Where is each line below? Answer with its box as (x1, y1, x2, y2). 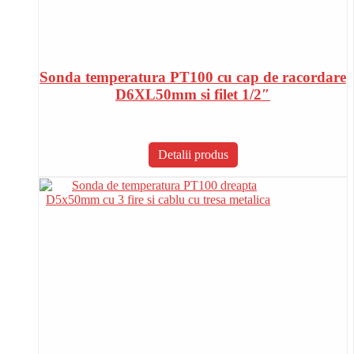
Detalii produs (157, 148, 228, 162)
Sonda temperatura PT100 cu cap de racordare (40, 69, 346, 86)
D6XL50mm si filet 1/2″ (115, 86, 270, 104)
